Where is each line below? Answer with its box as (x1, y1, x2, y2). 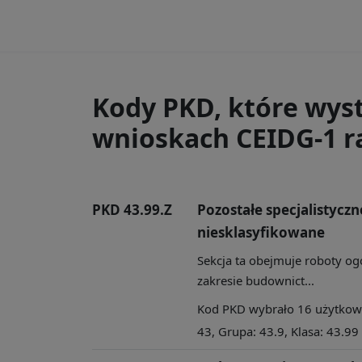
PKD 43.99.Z (92, 200, 172, 219)
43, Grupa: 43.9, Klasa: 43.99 (197, 322, 359, 339)
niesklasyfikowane (197, 222, 325, 242)
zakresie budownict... (197, 271, 314, 288)
